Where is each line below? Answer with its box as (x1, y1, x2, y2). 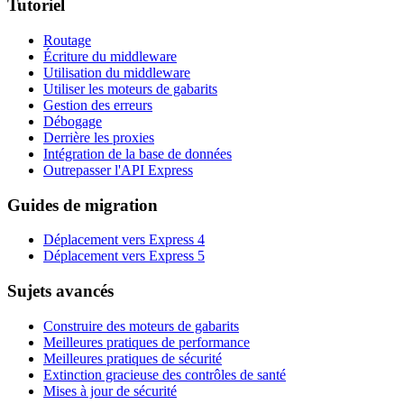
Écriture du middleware (43, 49, 177, 65)
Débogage (43, 114, 102, 130)
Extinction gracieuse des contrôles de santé (43, 366, 286, 382)
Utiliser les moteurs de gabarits (43, 81, 217, 97)
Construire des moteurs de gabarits (43, 317, 239, 334)
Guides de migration (7, 195, 158, 215)
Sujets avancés (7, 281, 114, 301)
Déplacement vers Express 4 (43, 232, 205, 248)
